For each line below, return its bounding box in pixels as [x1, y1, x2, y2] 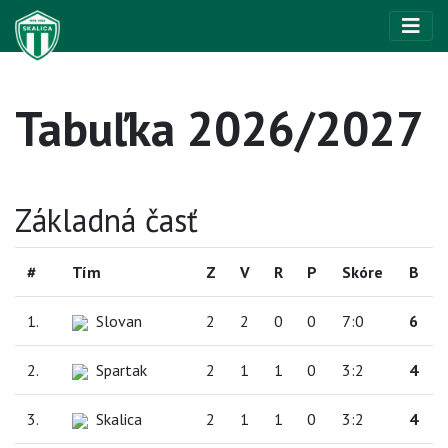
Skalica [96, 409, 142, 429]
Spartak [96, 360, 147, 380]
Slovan [96, 311, 142, 331]
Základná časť [15, 199, 198, 241]
